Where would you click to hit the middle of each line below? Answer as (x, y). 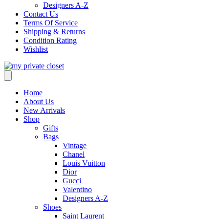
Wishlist (36, 49)
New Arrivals (44, 110)
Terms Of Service (51, 22)
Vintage (75, 145)
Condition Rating (50, 40)
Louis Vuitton (84, 163)
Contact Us (41, 14)
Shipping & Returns (54, 31)
